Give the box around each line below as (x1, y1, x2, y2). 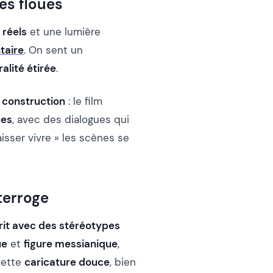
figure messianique (24, 236, 118, 250)
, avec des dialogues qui (12, 112, 129, 126)
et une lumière (27, 24, 101, 38)
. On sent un (24, 43, 83, 57)
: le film (65, 94, 102, 108)
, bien (110, 255, 136, 269)
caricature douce (24, 255, 110, 269)
